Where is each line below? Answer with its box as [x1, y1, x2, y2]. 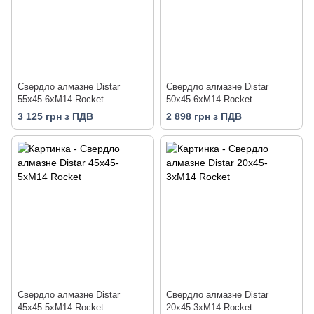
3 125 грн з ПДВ [18, 111, 93, 123]
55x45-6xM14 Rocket [18, 94, 104, 105]
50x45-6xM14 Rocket [166, 94, 252, 105]
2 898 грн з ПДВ [166, 111, 242, 123]
